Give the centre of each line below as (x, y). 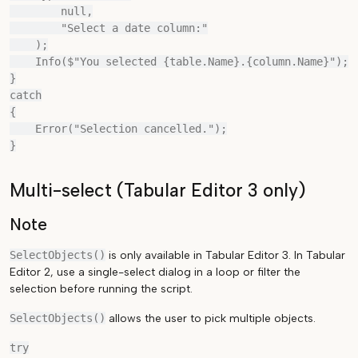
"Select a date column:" (35, 28)
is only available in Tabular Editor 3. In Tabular (225, 255)
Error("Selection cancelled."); (22, 129)
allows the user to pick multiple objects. (211, 318)
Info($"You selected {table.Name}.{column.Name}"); (22, 62)
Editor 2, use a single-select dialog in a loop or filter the (155, 272)
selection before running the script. (101, 289)
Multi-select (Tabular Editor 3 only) (158, 191)
